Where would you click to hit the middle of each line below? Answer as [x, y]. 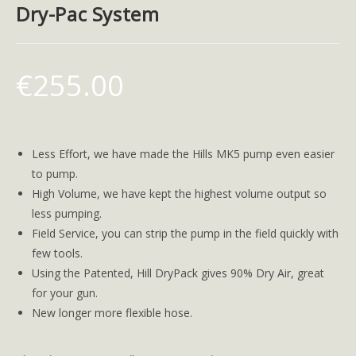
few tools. [57, 253]
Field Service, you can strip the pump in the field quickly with [185, 233]
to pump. [55, 173]
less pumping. [67, 213]
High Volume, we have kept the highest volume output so [179, 193]
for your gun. [65, 292]
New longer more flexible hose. [112, 312]
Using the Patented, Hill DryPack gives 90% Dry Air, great [178, 273]
